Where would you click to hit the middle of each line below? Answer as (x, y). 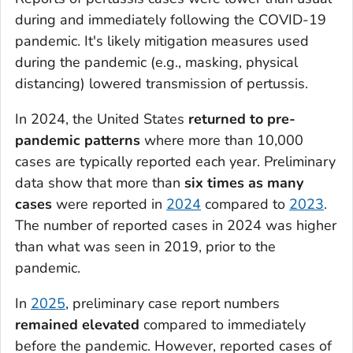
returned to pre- (242, 119)
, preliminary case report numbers (173, 303)
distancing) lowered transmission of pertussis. (162, 83)
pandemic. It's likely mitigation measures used (162, 41)
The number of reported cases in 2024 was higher (176, 225)
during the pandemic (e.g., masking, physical (156, 62)
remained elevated (79, 324)
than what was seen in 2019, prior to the (145, 246)
